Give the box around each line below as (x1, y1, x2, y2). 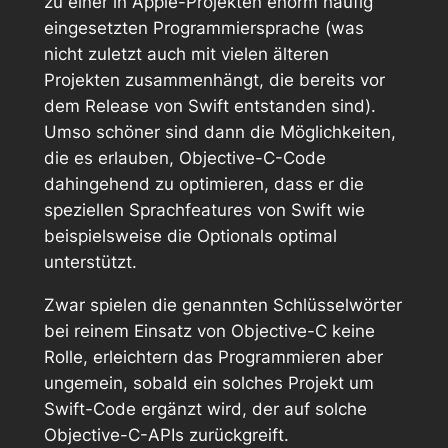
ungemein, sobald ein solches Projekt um (43, 372, 374, 393)
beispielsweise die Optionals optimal (43, 226, 337, 247)
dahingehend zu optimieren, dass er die (43, 174, 364, 195)
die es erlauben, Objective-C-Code (43, 148, 326, 169)
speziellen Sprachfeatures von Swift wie (43, 200, 365, 221)
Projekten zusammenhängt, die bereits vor (43, 70, 385, 91)
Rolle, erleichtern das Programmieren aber (43, 346, 383, 367)
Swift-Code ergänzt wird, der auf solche (43, 398, 367, 419)
